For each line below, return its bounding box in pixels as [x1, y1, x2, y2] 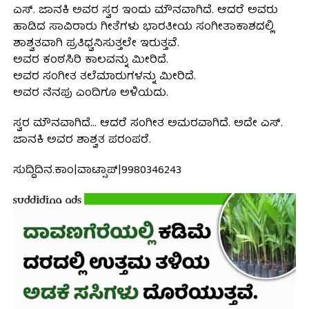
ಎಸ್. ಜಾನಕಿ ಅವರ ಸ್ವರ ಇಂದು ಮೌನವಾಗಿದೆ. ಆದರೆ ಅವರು [12, 1, 278, 21]
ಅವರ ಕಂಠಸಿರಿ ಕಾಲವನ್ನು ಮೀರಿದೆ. [12, 51, 168, 71]
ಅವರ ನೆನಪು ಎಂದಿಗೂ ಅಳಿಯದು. [12, 84, 168, 104]
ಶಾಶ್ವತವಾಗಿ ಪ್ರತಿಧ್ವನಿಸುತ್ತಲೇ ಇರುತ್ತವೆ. [12, 34, 179, 54]
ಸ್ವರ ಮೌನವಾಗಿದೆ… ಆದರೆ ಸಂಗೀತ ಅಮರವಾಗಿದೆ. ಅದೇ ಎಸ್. [12, 114, 283, 134]
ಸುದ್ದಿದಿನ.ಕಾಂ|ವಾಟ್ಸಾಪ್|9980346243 [12, 161, 181, 181]
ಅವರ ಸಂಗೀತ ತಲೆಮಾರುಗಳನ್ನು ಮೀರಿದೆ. [12, 68, 196, 88]
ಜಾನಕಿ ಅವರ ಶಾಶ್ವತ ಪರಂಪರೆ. [12, 131, 151, 151]
